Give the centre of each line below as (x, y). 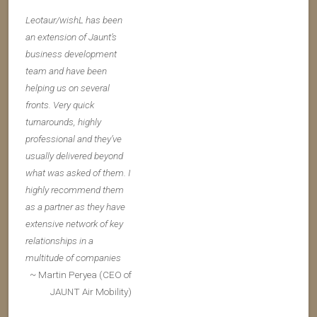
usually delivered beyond (74, 156)
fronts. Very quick (60, 105)
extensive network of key (74, 224)
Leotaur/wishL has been (74, 20)
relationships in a (59, 241)
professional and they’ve (74, 139)
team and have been (66, 71)
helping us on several (68, 88)
